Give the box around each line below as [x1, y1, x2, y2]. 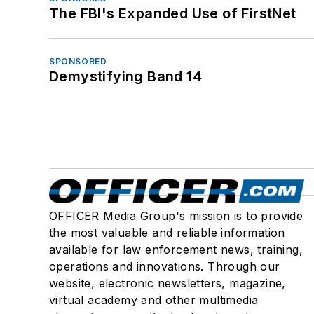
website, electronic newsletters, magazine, [49, 276, 286, 291]
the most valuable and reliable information [49, 226, 285, 240]
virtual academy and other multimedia [49, 293, 259, 308]
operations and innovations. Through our [49, 259, 280, 274]
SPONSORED [49, 56, 107, 67]
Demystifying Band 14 [49, 68, 202, 86]
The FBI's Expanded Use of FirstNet [49, 5, 296, 22]
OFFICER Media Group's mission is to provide [49, 209, 303, 224]
